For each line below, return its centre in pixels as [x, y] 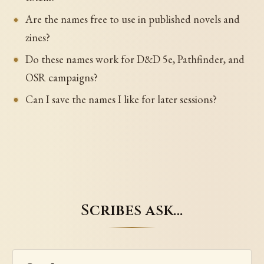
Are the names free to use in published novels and [132, 19]
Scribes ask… [132, 211]
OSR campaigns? [61, 78]
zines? [37, 38]
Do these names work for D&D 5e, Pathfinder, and [135, 60]
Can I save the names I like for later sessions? [121, 100]
